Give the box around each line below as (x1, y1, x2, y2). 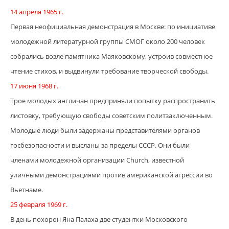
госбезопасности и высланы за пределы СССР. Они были (10, 141, 190, 150)
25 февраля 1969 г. (10, 200, 67, 210)
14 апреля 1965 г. (10, 7, 63, 17)
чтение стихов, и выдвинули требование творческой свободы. (10, 66, 209, 76)
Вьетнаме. (10, 185, 43, 195)
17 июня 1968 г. (10, 81, 58, 91)
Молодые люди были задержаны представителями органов (10, 126, 200, 135)
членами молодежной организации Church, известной (10, 155, 184, 165)
